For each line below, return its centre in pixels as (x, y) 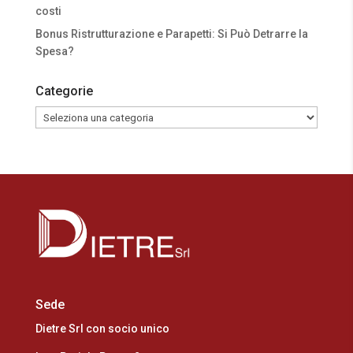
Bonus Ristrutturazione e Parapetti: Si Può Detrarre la (171, 34)
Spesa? (54, 51)
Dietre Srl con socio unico (102, 328)
